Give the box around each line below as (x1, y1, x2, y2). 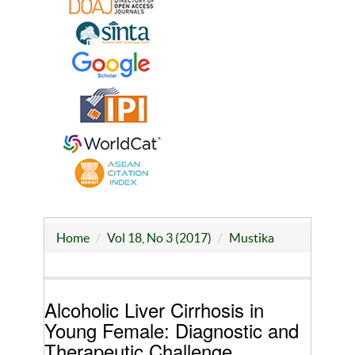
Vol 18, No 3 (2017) (107, 231, 212, 246)
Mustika (229, 231, 274, 246)
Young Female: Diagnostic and (44, 316, 299, 345)
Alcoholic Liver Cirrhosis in (44, 296, 264, 324)
